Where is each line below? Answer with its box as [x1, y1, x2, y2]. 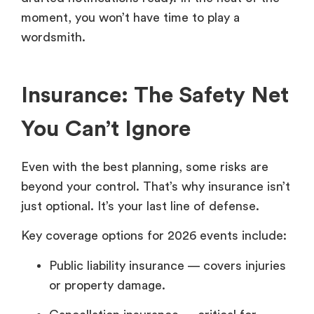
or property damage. [49, 278, 165, 292]
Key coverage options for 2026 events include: [21, 229, 287, 243]
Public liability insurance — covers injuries [49, 259, 286, 272]
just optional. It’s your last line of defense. [21, 199, 259, 212]
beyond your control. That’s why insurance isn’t [21, 179, 290, 193]
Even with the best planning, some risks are [21, 160, 268, 173]
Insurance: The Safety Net [21, 83, 289, 107]
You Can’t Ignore [21, 117, 191, 140]
